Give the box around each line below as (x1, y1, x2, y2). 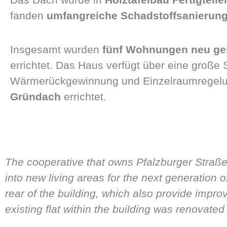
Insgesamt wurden (10, 44, 102, 56)
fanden (10, 9, 47, 21)
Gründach (10, 91, 61, 103)
